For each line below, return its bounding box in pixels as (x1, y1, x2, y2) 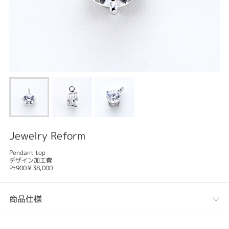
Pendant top (9, 148, 45, 157)
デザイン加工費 (9, 156, 52, 165)
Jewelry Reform (9, 128, 85, 143)
